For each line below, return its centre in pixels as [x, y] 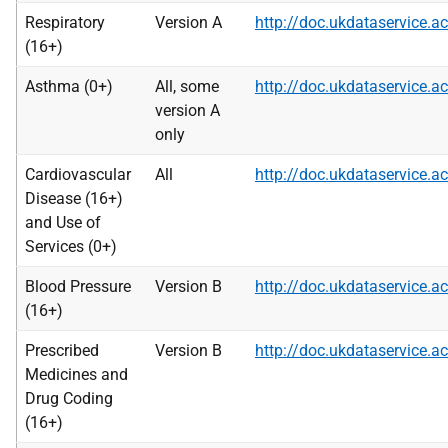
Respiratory [65, 22]
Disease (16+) [74, 198]
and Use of [63, 222]
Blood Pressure [78, 286]
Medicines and [76, 374]
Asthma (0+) [69, 86]
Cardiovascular [78, 174]
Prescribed [62, 350]
